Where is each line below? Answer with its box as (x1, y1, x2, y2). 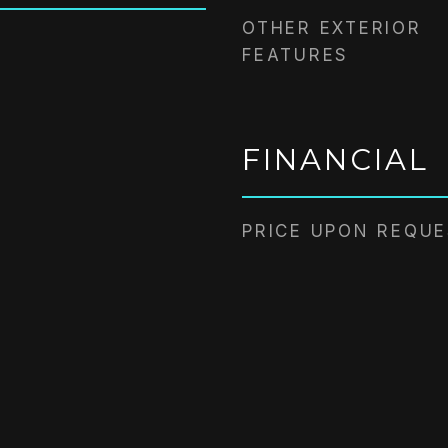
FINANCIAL (242, 142, 429, 177)
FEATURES (242, 45, 349, 65)
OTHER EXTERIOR (242, 18, 422, 38)
